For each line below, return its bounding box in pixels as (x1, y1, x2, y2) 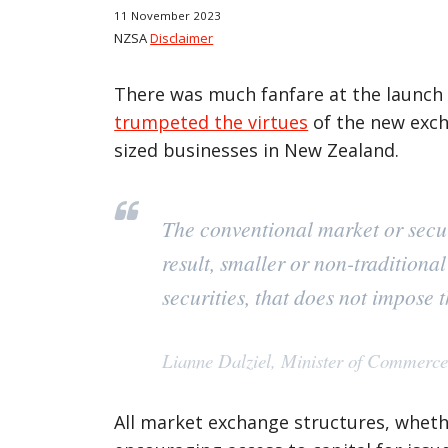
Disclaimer (150, 28, 214, 47)
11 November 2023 (114, 7, 222, 23)
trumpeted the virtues (114, 109, 309, 134)
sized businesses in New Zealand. (114, 137, 400, 162)
